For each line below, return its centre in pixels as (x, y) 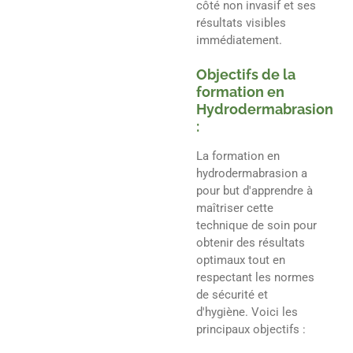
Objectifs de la (246, 75)
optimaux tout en (241, 260)
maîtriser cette (235, 208)
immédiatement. (239, 40)
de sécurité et (232, 295)
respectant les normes (255, 278)
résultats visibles (241, 22)
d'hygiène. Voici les (247, 312)
